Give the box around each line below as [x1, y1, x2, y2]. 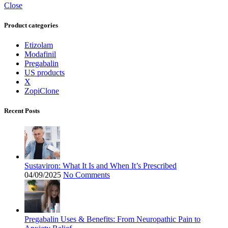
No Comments [63, 170, 110, 180]
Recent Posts [4, 107, 40, 115]
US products [24, 68, 65, 77]
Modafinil [24, 50, 56, 59]
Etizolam [24, 41, 53, 50]
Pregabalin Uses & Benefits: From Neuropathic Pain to [24, 215, 201, 224]
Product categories [4, 21, 58, 29]
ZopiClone [24, 87, 59, 96]
